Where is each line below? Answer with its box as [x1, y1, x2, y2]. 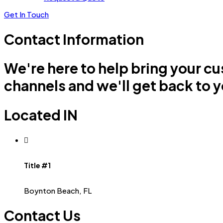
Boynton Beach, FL [24, 186, 92, 196]
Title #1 [24, 160, 51, 170]
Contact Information [4, 30, 144, 48]
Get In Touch [4, 9, 49, 19]
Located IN [4, 106, 78, 123]
